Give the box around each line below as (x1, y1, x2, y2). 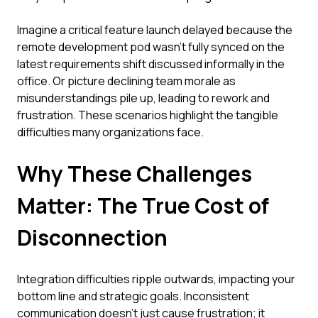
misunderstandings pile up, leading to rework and (17, 90, 270, 106)
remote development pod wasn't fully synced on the (17, 39, 285, 55)
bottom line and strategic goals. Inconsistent (17, 288, 249, 304)
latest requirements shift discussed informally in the (17, 56, 285, 72)
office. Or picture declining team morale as (17, 73, 236, 89)
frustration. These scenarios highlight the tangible (17, 107, 278, 123)
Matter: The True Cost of (17, 191, 269, 220)
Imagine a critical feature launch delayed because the (17, 22, 292, 38)
